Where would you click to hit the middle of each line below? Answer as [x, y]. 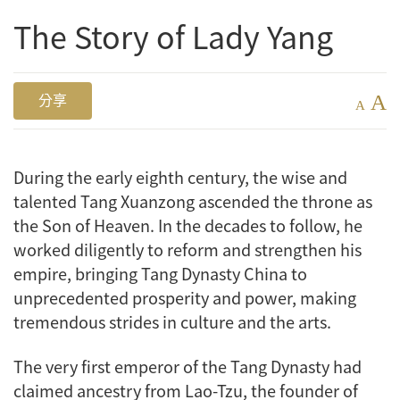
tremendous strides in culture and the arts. [174, 321]
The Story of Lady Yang [173, 36]
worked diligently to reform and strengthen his [187, 249]
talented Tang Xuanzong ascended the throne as [193, 200]
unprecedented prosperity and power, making [185, 297]
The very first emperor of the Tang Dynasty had [187, 367]
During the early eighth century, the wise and [180, 176]
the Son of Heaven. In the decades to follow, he [188, 225]
